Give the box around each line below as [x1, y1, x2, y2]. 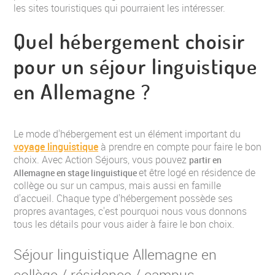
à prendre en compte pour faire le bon [98, 140, 261, 153]
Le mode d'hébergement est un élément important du [14, 127, 241, 141]
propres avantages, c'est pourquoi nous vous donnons [14, 204, 247, 218]
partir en [189, 154, 222, 166]
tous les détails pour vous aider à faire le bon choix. [14, 217, 234, 231]
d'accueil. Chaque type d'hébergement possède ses [14, 192, 233, 205]
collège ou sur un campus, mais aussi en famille [14, 179, 221, 192]
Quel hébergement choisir [14, 28, 246, 54]
